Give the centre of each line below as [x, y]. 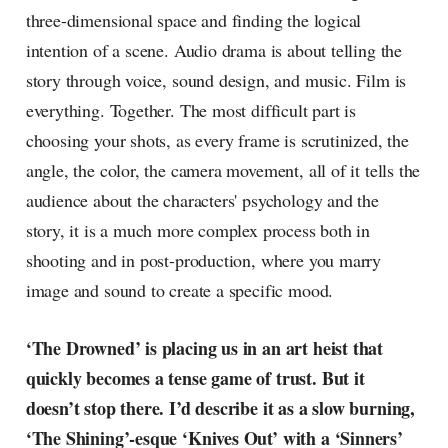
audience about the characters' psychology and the [202, 200]
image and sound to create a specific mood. [179, 290]
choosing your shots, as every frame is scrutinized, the [217, 140]
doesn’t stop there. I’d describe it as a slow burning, [220, 408]
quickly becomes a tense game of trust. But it [195, 378]
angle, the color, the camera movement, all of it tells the [223, 170]
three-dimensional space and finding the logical [193, 20]
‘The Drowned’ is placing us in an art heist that [204, 348]
